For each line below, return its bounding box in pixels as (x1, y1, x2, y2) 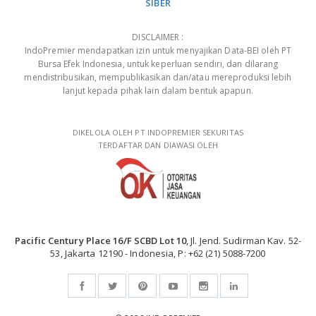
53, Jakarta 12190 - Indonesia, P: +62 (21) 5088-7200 (50, 246, 266, 260)
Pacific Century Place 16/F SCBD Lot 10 (15, 233, 186, 247)
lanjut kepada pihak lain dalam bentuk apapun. (63, 85, 253, 97)
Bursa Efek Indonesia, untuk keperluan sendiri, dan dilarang (37, 58, 279, 70)
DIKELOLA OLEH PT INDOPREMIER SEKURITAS (73, 127, 243, 138)
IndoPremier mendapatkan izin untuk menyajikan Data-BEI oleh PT (24, 44, 292, 56)
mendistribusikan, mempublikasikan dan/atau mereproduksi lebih (24, 71, 292, 83)
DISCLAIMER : (132, 31, 184, 43)
